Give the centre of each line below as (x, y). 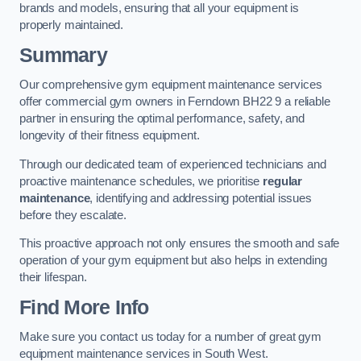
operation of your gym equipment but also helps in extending (173, 261)
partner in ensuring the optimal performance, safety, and (162, 119)
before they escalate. (73, 215)
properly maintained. (72, 25)
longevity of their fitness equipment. (110, 136)
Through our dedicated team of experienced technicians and (173, 164)
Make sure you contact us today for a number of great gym (170, 337)
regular (283, 181)
